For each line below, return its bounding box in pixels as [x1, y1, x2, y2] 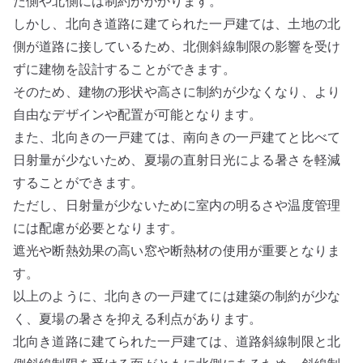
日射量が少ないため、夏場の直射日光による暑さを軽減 [13, 152, 341, 168]
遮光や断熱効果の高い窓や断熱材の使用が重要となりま [13, 242, 340, 258]
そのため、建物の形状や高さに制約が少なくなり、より [13, 83, 341, 100]
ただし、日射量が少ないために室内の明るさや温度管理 [13, 197, 340, 213]
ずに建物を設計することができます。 [13, 61, 236, 77]
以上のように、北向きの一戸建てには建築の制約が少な [13, 288, 341, 304]
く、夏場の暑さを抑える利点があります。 [13, 310, 263, 327]
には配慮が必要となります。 [13, 220, 184, 236]
